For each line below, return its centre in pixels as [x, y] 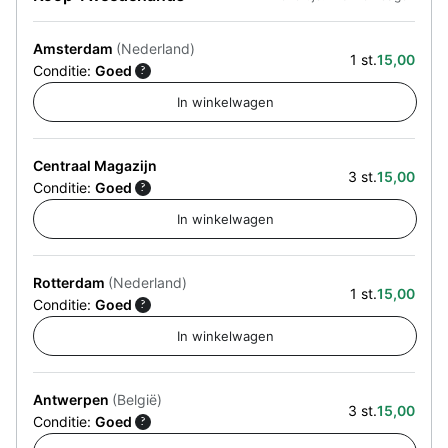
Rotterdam [70, 282]
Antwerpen [72, 399]
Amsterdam [74, 48]
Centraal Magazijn [95, 165]
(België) [137, 399]
